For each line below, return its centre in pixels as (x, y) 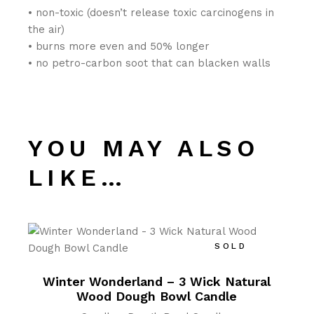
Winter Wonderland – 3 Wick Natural (157, 281)
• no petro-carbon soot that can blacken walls (150, 63)
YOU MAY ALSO (144, 148)
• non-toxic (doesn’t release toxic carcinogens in (151, 13)
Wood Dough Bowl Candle (157, 296)
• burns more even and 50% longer (119, 46)
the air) (47, 29)
